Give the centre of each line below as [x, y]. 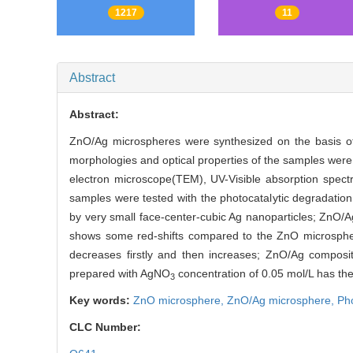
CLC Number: [107, 327]
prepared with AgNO [120, 274]
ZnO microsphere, [180, 301]
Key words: [101, 301]
